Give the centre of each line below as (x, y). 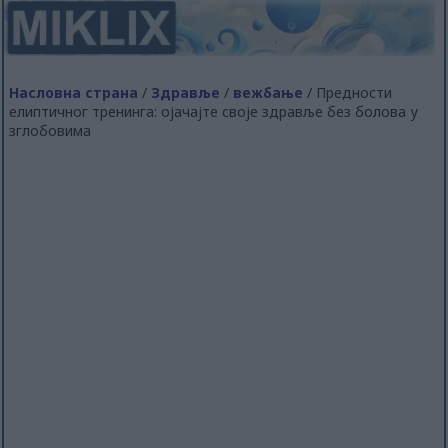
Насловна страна (74, 92)
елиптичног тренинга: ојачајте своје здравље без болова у (214, 111)
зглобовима (50, 130)
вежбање (268, 92)
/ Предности (348, 92)
